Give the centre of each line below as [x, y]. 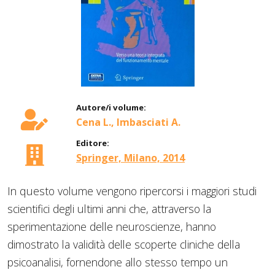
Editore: [93, 143]
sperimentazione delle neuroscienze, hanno [112, 226]
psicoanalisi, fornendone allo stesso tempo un [118, 262]
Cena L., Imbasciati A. [128, 122]
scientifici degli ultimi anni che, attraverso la [109, 208]
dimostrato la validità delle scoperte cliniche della [124, 244]
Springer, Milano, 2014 [130, 157]
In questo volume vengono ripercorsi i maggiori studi [132, 191]
